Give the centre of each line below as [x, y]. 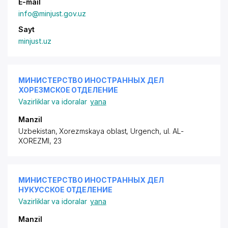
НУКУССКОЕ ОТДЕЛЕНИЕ [66, 190]
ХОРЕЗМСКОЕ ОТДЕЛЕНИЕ [68, 90]
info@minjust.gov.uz [52, 13]
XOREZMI [34, 141]
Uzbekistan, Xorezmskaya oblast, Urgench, [91, 131]
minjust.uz [35, 41]
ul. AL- [173, 131]
